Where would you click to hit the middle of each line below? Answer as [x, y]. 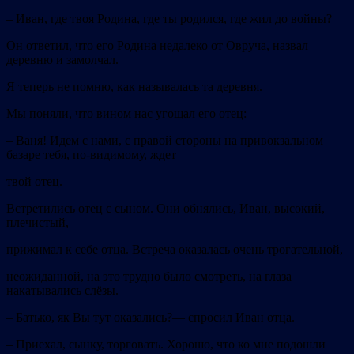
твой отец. [34, 182]
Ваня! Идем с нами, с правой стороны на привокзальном [169, 141]
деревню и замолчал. [62, 60]
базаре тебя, [40, 155]
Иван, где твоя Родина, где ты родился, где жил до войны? [174, 19]
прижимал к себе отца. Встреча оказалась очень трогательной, [175, 250]
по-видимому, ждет [124, 155]
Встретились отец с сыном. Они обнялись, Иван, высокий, [166, 209]
